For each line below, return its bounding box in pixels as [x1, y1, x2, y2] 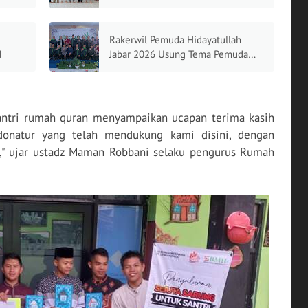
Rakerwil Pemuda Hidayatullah [109, 33, 241, 46]
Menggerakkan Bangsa [109, 62, 207, 75]
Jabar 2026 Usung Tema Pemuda [109, 47, 248, 60]
